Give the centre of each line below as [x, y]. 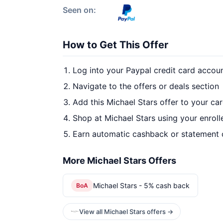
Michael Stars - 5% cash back [141, 185]
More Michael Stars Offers [119, 161]
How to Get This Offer [115, 45]
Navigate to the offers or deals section [146, 86]
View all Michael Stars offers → [126, 212]
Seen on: [79, 10]
